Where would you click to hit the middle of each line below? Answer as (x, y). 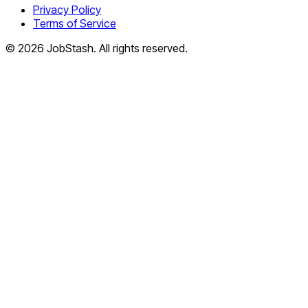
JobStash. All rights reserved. (116, 48)
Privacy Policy (67, 9)
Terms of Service (75, 23)
